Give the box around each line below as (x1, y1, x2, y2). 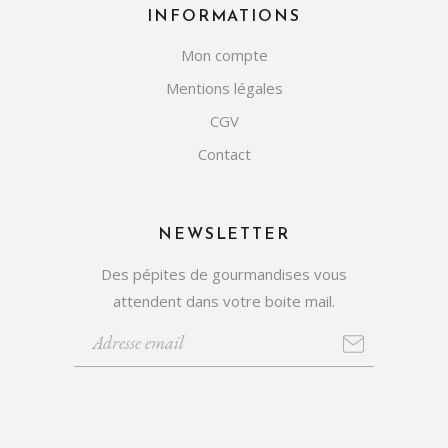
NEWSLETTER (157, 227, 291, 244)
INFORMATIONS (146, 9, 302, 26)
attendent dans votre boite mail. (113, 291, 335, 312)
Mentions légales (165, 78, 283, 99)
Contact (197, 144, 251, 165)
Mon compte (180, 45, 268, 66)
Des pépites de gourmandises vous (101, 264, 347, 285)
